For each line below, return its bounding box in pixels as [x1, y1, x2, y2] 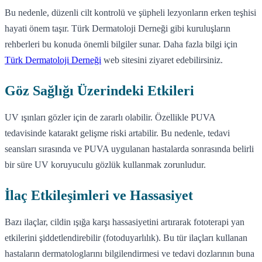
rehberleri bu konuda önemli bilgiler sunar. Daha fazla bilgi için [5, 39, 237, 49]
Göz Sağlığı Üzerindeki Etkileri [5, 82, 194, 98]
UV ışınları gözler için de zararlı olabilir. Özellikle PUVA [5, 112, 215, 122]
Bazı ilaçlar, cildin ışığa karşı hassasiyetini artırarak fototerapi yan [5, 216, 244, 227]
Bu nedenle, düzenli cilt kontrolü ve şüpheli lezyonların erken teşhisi [5, 7, 256, 18]
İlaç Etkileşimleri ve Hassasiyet [5, 187, 193, 203]
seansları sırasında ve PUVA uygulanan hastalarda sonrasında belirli [5, 143, 254, 154]
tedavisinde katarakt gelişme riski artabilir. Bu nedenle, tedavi [5, 127, 230, 138]
